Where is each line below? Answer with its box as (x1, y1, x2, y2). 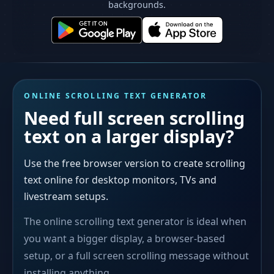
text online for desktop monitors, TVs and (24, 172, 217, 187)
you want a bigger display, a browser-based (24, 232, 226, 246)
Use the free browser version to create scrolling (24, 156, 246, 170)
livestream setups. (24, 189, 109, 203)
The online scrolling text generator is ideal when (24, 215, 247, 229)
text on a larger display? (24, 124, 235, 149)
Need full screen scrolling (24, 106, 245, 130)
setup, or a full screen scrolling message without (24, 249, 250, 263)
